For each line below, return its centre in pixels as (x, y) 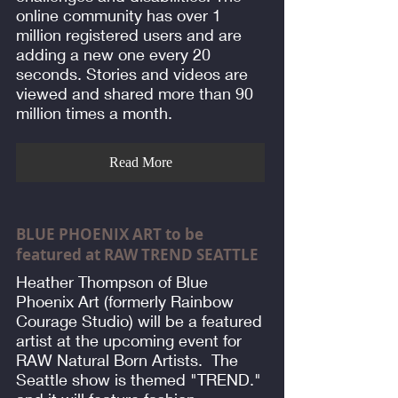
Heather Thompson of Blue (112, 281)
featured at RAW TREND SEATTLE (137, 254)
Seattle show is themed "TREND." (139, 379)
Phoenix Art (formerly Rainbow (125, 301)
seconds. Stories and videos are (132, 73)
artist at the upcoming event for (129, 340)
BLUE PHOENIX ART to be (110, 234)
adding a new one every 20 (113, 54)
